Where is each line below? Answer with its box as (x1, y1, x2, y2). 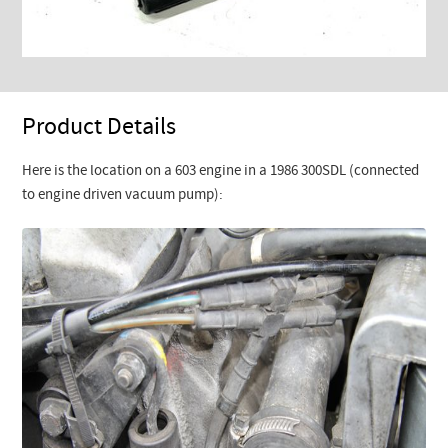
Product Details (22, 116, 177, 141)
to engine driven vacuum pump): (22, 188, 224, 204)
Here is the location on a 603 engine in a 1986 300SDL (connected (22, 164, 420, 180)
